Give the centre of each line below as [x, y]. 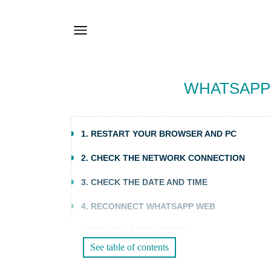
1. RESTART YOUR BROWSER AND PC [159, 134]
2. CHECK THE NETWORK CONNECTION [163, 158]
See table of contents [129, 247]
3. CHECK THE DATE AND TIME [144, 182]
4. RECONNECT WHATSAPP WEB [148, 206]
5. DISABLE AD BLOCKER [133, 230]
